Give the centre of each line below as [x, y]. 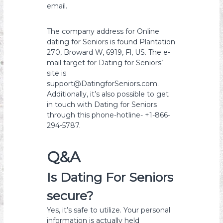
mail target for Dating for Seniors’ [105, 63]
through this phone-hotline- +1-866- [109, 115]
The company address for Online [103, 31]
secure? [70, 196]
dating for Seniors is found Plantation [111, 42]
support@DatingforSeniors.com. [103, 84]
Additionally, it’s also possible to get [108, 94]
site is [57, 73]
